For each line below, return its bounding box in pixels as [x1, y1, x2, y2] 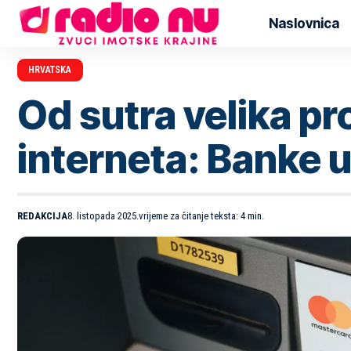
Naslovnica [269, 15, 340, 31]
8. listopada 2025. [67, 209, 139, 222]
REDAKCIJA [17, 209, 67, 222]
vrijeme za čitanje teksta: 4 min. [139, 209, 264, 222]
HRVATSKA [28, 64, 72, 76]
